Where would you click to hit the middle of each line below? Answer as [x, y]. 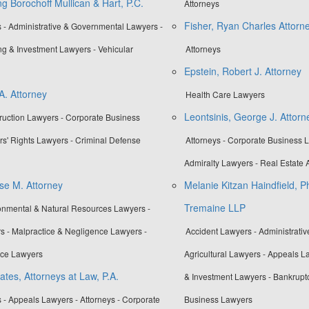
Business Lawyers [218, 299]
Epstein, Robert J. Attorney [242, 71]
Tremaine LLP [215, 208]
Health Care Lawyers [225, 94]
